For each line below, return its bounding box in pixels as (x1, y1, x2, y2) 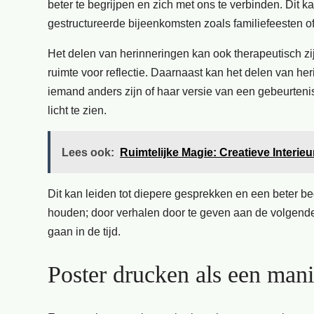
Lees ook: (62, 146, 115, 158)
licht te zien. (48, 104, 107, 117)
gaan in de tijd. (48, 224, 121, 238)
